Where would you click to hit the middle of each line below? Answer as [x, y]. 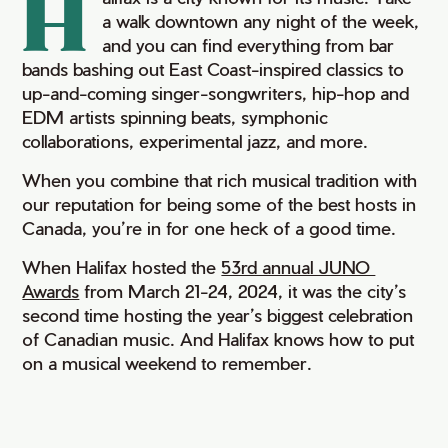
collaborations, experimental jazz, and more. [195, 140]
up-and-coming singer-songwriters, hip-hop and [216, 92]
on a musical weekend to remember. [167, 362]
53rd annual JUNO [298, 266]
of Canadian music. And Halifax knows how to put [218, 338]
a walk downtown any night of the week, [261, 20]
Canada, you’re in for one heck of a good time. [212, 227]
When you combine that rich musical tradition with [220, 179]
